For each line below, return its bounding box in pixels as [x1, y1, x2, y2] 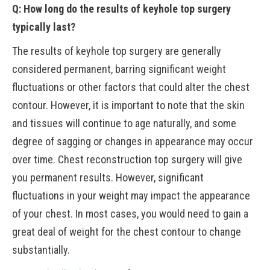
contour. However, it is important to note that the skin [12, 99, 245, 111]
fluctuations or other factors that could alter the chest [12, 81, 250, 93]
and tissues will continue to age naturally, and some [12, 117, 236, 130]
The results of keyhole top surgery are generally [12, 45, 221, 57]
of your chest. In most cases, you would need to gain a [12, 207, 248, 220]
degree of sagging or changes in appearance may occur [12, 135, 253, 148]
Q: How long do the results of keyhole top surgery [12, 2, 231, 15]
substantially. [12, 243, 70, 256]
